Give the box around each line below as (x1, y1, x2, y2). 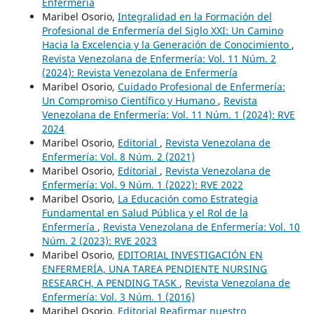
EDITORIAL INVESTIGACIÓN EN (117, 247, 263, 261)
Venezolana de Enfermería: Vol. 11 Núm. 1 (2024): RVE (41, 107, 295, 121)
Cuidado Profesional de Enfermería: (117, 79, 285, 93)
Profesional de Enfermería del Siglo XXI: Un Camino (41, 23, 283, 37)
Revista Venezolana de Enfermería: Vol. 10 (102, 219, 300, 233)
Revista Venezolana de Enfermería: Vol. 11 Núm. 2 (41, 51, 276, 65)
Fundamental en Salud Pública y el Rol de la (41, 205, 248, 219)
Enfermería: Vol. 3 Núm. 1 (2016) (41, 289, 195, 303)
